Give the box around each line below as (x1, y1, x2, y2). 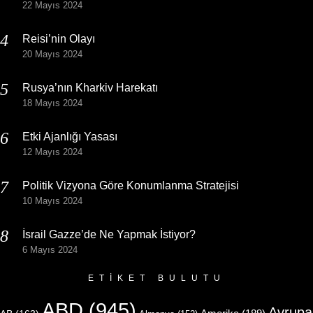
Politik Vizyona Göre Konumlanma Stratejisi (22, 179, 239, 191)
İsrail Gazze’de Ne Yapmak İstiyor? (22, 228, 198, 240)
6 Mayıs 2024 (22, 244, 78, 255)
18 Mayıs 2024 (22, 97, 82, 108)
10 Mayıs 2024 (22, 195, 82, 206)
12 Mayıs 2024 (22, 146, 82, 157)
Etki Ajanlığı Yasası (22, 130, 117, 143)
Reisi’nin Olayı (22, 32, 95, 45)
